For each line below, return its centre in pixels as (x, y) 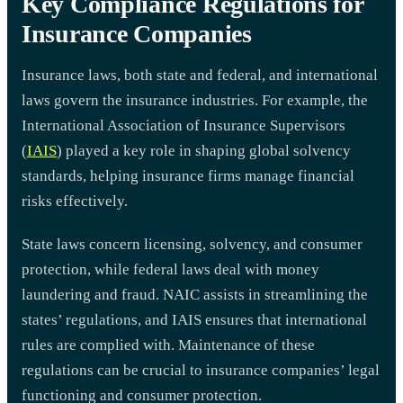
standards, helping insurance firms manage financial (188, 175)
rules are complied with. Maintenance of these (168, 345)
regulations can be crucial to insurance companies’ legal (201, 370)
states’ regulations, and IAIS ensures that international (194, 319)
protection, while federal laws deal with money (170, 269)
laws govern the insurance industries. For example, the (195, 100)
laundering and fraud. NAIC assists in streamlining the (195, 294)
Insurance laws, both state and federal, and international (200, 75)
